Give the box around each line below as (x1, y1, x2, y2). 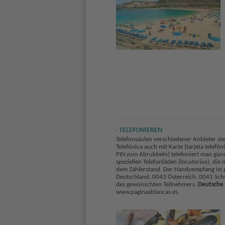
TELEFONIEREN (119, 126, 162, 134)
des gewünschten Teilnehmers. (116, 181, 198, 188)
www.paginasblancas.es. (116, 189, 179, 196)
